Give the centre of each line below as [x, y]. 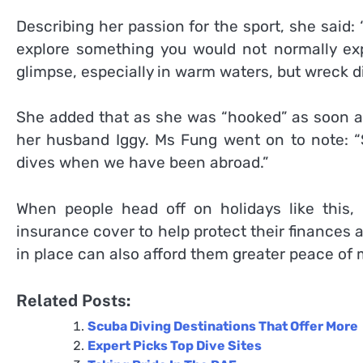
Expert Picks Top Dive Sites [175, 346]
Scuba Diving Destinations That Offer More [223, 327]
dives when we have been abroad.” [142, 163]
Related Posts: [73, 301]
